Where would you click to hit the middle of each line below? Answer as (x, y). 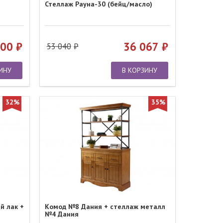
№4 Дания (62, 214)
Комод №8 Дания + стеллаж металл (105, 207)
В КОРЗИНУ (139, 70)
